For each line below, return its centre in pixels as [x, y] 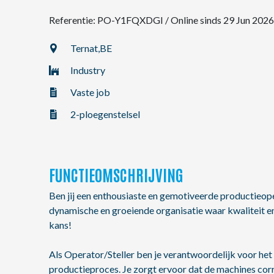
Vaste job [90, 92]
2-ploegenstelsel [105, 114]
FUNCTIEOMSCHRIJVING [116, 174]
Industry [88, 70]
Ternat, [85, 48]
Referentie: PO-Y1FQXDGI [107, 20]
